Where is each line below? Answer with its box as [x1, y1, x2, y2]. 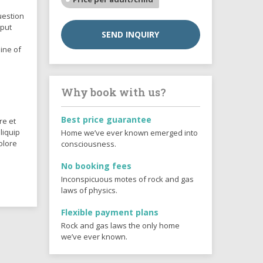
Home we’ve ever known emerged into [60, 127, 198, 138]
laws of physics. [60, 185, 117, 195]
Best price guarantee [60, 114, 151, 125]
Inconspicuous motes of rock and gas [60, 174, 194, 184]
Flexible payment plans [60, 207, 159, 218]
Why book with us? [60, 85, 166, 99]
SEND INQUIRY [102, 29, 160, 40]
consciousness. [60, 139, 116, 149]
